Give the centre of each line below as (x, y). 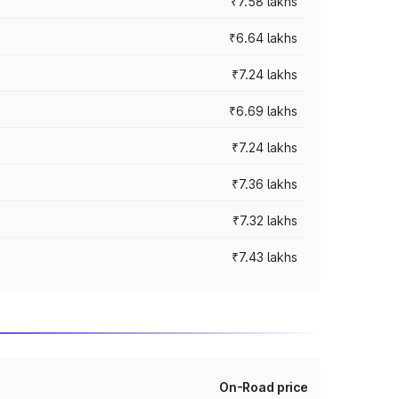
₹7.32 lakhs (265, 220)
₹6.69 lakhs (263, 111)
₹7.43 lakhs (265, 257)
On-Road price (263, 387)
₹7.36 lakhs (265, 184)
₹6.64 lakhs (263, 38)
